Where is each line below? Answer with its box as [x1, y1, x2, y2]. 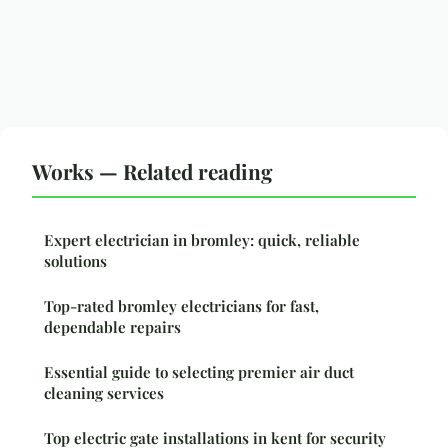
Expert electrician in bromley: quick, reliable [44, 230, 360, 251]
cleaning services [44, 383, 164, 404]
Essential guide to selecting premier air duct [44, 362, 354, 383]
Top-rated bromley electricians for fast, [44, 296, 319, 317]
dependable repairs [44, 317, 181, 338]
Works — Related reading [32, 157, 273, 186]
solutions [44, 251, 107, 272]
